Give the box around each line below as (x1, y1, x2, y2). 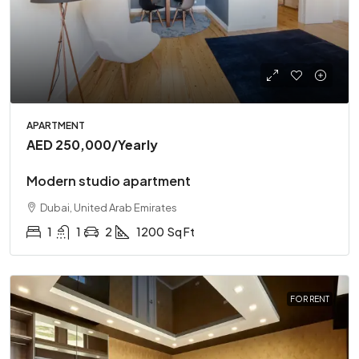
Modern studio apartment (26, 172, 191, 189)
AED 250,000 (26, 136, 111, 153)
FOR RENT (290, 294, 329, 304)
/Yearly (111, 136, 158, 153)
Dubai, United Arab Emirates (40, 201, 177, 214)
